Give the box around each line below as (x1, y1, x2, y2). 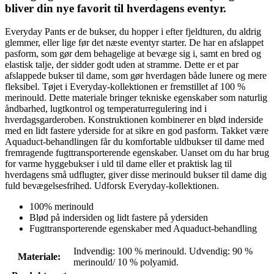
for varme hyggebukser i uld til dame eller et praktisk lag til (5, 158, 232, 169)
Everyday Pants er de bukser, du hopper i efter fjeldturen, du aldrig (5, 26, 261, 37)
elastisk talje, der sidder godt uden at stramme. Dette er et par (5, 59, 239, 70)
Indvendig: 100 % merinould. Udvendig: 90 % (73, 246, 253, 257)
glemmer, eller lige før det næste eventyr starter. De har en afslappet (5, 37, 264, 48)
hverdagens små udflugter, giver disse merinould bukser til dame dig (5, 169, 267, 180)
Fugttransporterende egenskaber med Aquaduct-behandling (29, 223, 257, 234)
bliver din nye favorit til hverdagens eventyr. (5, 1, 226, 15)
